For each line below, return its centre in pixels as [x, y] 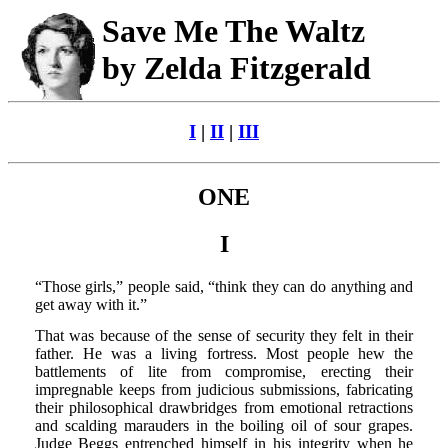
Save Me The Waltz [233, 31]
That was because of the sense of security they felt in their [224, 336]
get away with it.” [90, 304]
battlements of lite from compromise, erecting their [224, 372]
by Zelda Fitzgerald [236, 68]
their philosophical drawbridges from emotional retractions [224, 408]
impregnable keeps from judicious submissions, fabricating [224, 390]
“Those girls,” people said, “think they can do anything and [224, 286]
